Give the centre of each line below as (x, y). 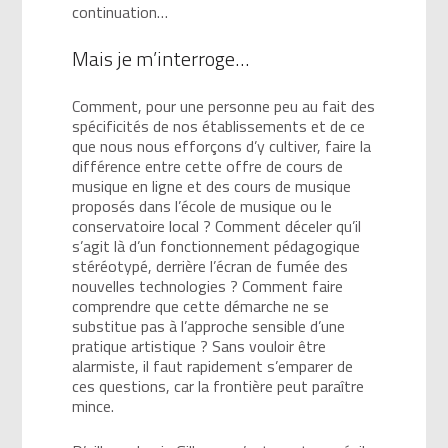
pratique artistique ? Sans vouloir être (199, 345)
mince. (93, 405)
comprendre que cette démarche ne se (201, 305)
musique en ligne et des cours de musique (212, 185)
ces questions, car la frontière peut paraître (218, 385)
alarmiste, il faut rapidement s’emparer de (213, 365)
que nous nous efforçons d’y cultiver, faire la (222, 145)
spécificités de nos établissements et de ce (219, 125)
